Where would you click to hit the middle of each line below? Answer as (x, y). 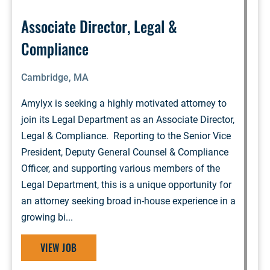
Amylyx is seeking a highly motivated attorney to (124, 103)
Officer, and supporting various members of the (121, 168)
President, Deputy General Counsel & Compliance (125, 152)
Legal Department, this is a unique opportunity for (126, 185)
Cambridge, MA (55, 77)
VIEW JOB (59, 248)
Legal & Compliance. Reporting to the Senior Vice (126, 136)
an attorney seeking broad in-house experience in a (128, 201)
